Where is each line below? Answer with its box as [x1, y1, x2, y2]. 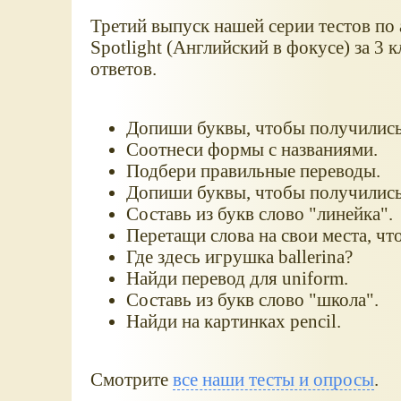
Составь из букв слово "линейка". [125, 202, 393, 224]
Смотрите [90, 369, 173, 390]
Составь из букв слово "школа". [125, 288, 379, 310]
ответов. [90, 57, 157, 79]
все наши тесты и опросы [172, 369, 374, 390]
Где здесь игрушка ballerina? [125, 245, 353, 267]
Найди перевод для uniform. [125, 267, 348, 288]
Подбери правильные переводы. [125, 159, 380, 181]
